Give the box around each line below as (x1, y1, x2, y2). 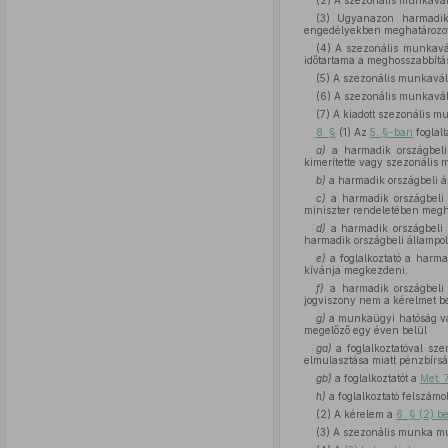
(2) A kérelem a (315, 408, 396, 420)
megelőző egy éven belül (303, 324, 427, 336)
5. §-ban (369, 126, 413, 138)
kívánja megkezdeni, (303, 264, 408, 276)
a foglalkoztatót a (331, 372, 420, 384)
